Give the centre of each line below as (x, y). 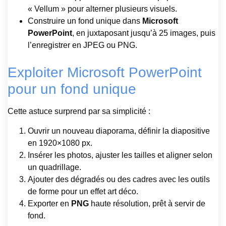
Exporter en (49, 203)
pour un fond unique (72, 89)
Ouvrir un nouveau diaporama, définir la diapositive (119, 131)
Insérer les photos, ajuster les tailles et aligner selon (120, 155)
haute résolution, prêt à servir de (147, 203)
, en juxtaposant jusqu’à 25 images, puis (144, 33)
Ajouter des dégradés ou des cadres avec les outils (119, 179)
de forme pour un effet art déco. (83, 191)
